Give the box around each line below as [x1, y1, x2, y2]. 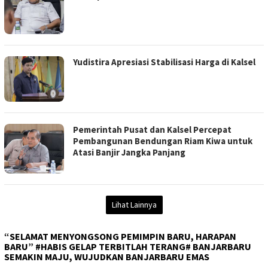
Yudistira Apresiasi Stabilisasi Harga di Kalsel [73, 56, 255, 68]
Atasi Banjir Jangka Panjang [73, 147, 185, 159]
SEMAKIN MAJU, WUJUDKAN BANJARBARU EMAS [4, 250, 209, 263]
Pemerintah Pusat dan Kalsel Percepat [73, 124, 232, 136]
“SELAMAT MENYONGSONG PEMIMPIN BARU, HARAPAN [4, 230, 236, 242]
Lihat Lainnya [111, 199, 157, 210]
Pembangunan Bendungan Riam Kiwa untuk [73, 135, 252, 147]
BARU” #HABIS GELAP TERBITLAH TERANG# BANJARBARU [4, 240, 251, 252]
